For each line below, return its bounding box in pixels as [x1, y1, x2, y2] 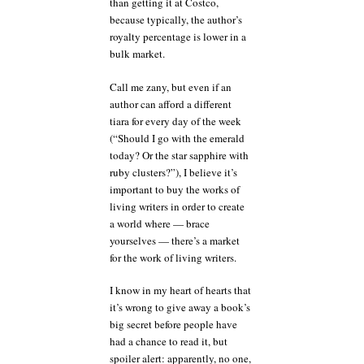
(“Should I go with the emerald [110, 130, 245, 145]
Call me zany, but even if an [110, 79, 232, 94]
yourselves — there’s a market [110, 232, 240, 248]
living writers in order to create [110, 198, 245, 214]
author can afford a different [110, 96, 232, 111]
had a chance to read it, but [110, 334, 227, 349]
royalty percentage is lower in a [110, 29, 246, 44]
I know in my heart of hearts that [110, 283, 251, 297]
